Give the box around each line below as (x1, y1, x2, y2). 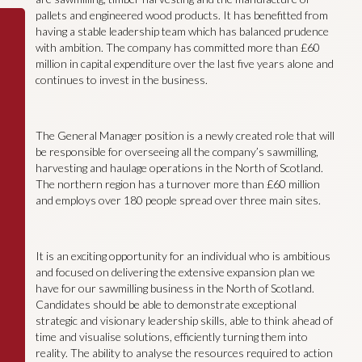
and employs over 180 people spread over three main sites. (35, 192, 321, 207)
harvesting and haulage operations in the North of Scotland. (35, 160, 323, 175)
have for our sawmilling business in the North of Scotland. (35, 280, 314, 295)
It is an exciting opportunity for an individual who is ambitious (35, 248, 330, 263)
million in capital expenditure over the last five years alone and (35, 57, 334, 71)
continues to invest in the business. (35, 73, 208, 87)
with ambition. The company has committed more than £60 (35, 40, 320, 55)
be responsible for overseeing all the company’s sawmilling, (35, 144, 318, 158)
